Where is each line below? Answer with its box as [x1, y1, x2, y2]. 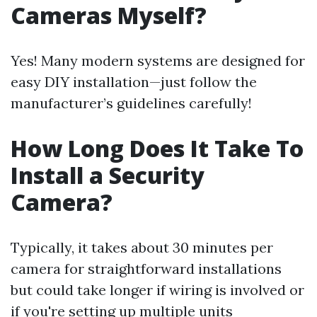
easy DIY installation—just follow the [11, 73, 257, 91]
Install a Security [11, 160, 204, 190]
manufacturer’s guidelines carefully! [11, 94, 252, 112]
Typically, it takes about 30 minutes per [11, 238, 273, 256]
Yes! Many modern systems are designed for [11, 52, 305, 69]
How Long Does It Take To [11, 133, 304, 163]
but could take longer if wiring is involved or [11, 281, 304, 299]
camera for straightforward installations [11, 260, 282, 277]
